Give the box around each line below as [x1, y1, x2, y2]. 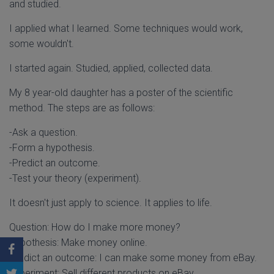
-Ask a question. [9, 127, 78, 138]
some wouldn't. [9, 38, 74, 50]
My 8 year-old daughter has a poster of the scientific [9, 87, 233, 98]
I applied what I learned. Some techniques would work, [9, 23, 243, 34]
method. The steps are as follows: [9, 102, 155, 114]
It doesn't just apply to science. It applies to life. [9, 197, 212, 209]
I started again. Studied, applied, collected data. [9, 62, 213, 74]
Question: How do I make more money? [9, 221, 180, 233]
